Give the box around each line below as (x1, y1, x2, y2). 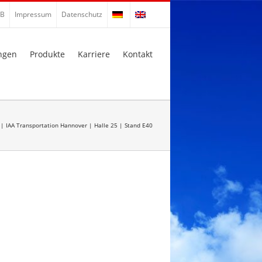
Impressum (15, 9, 51, 19)
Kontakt (123, 49, 153, 60)
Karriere (78, 49, 110, 60)
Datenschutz (61, 9, 102, 19)
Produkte (30, 49, 65, 60)
